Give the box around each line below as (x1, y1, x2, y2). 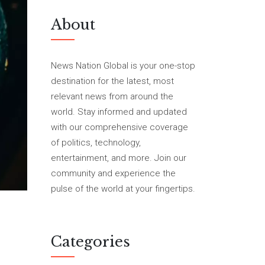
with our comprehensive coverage (51, 122, 188, 132)
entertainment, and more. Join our (51, 153, 186, 163)
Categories (51, 233, 130, 250)
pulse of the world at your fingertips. (51, 183, 195, 194)
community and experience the (51, 168, 176, 179)
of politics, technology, (51, 137, 141, 148)
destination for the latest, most (51, 76, 174, 86)
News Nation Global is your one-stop (51, 60, 195, 71)
